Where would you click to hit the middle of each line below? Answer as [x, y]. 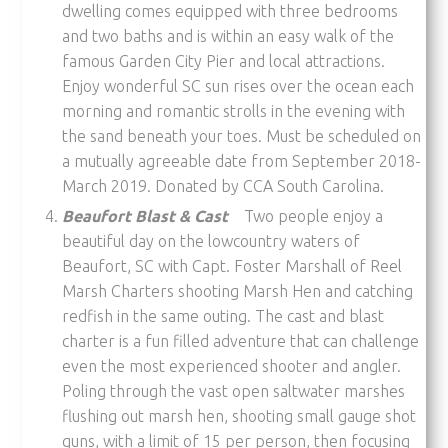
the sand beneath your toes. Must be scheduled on [242, 135]
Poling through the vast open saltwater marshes [234, 390]
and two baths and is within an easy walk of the [228, 35]
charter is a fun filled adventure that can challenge [241, 340]
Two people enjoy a [306, 215]
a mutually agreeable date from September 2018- [242, 160]
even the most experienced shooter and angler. [232, 365]
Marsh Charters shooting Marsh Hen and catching [238, 290]
